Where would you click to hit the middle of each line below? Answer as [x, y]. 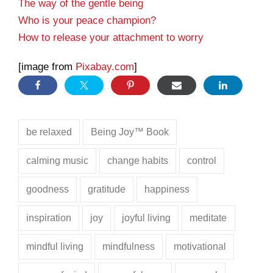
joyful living [147, 218]
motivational [200, 247]
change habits [138, 161]
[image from [47, 67]
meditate [208, 218]
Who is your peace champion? [87, 21]
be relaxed [49, 132]
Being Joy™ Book [130, 132]
